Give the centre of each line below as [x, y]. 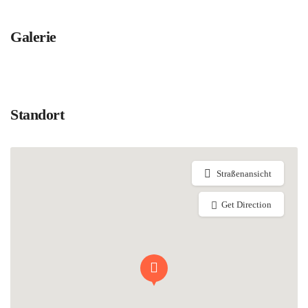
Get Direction [246, 205]
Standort [37, 115]
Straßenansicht [244, 174]
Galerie [33, 37]
